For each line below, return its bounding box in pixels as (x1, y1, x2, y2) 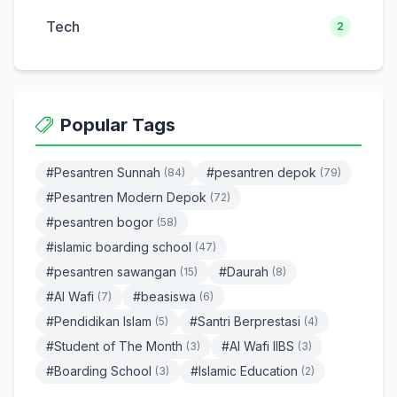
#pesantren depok (206, 165, 316, 180)
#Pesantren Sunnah (46, 165, 160, 180)
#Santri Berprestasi (190, 314, 300, 329)
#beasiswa (133, 289, 196, 304)
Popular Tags (60, 114, 175, 136)
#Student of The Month (46, 339, 183, 354)
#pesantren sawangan (46, 264, 176, 279)
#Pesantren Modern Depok (46, 190, 206, 205)
